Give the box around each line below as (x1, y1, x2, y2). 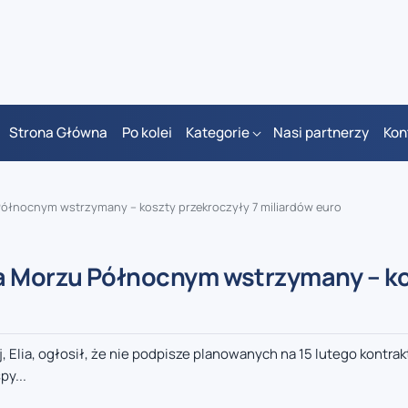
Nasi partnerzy (273, 123, 370, 143)
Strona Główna (9, 123, 108, 143)
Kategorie (186, 123, 250, 143)
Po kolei (121, 123, 172, 143)
